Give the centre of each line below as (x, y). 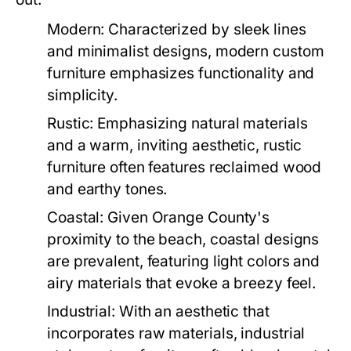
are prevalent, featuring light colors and (184, 261)
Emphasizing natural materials (201, 123)
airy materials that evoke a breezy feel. (182, 283)
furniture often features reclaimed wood (185, 167)
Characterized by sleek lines (205, 29)
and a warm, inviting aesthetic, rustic (175, 145)
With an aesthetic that (192, 311)
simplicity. (82, 95)
